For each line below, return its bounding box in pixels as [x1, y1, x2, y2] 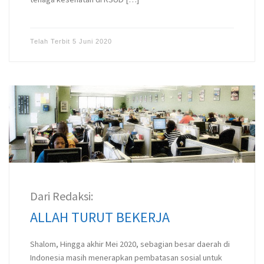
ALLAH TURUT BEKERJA [29, 207, 170, 226]
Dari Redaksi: [29, 188, 93, 203]
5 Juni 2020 [72, 38, 112, 45]
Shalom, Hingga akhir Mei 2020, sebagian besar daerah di [29, 239, 230, 250]
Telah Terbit [29, 38, 72, 45]
